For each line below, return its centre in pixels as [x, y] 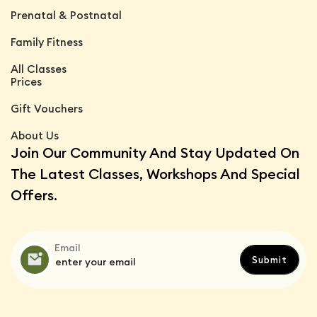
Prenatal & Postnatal [66, 15]
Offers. [34, 195]
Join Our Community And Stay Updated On [155, 152]
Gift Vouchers [47, 108]
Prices [26, 81]
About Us [35, 135]
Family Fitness [47, 42]
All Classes [39, 69]
